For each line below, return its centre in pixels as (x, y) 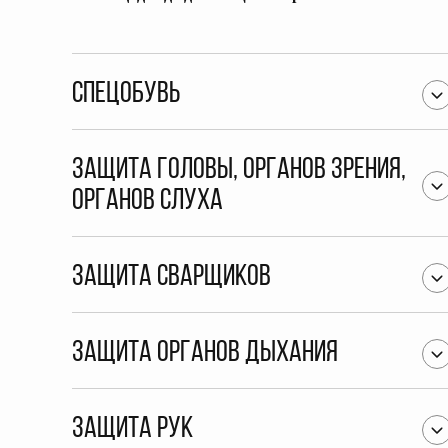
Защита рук (132, 429)
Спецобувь (126, 94)
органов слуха (147, 201)
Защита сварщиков (171, 277)
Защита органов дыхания (205, 353)
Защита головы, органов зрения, (239, 170)
